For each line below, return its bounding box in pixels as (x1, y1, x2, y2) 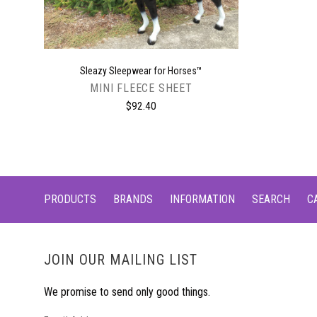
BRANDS (113, 192, 153, 207)
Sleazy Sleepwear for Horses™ (80, 65, 202, 77)
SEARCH (252, 192, 290, 207)
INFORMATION (170, 192, 235, 207)
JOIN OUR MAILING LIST (44, 251, 197, 269)
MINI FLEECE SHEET (90, 81, 192, 96)
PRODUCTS (44, 192, 96, 207)
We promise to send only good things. (44, 285, 210, 299)
